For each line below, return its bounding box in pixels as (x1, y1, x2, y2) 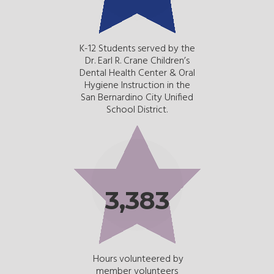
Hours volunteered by (91, 251, 183, 267)
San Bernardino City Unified (81, 89, 193, 106)
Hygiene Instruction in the (84, 77, 190, 94)
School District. (106, 102, 168, 118)
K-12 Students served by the (79, 40, 195, 57)
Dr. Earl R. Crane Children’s (84, 53, 190, 69)
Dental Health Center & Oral (79, 65, 195, 81)
